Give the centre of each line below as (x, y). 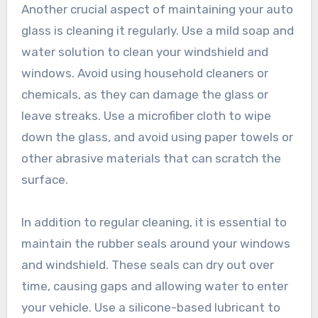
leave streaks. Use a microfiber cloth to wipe (146, 116)
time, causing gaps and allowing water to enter (154, 286)
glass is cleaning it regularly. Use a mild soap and (157, 31)
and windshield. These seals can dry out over (147, 265)
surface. (44, 180)
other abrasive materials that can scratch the (151, 159)
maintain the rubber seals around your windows (155, 244)
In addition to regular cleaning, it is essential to (154, 223)
